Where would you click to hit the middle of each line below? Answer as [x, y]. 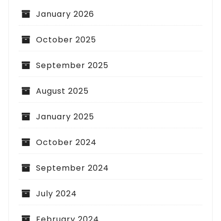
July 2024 [57, 194]
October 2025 [66, 40]
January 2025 [65, 117]
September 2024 [73, 168]
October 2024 [67, 143]
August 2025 [63, 91]
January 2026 [65, 14]
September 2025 [73, 66]
